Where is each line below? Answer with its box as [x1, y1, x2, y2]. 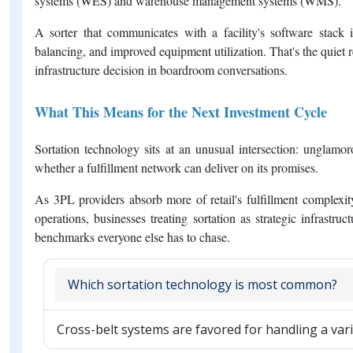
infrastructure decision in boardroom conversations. [35, 61, 288, 78]
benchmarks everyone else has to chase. [35, 228, 230, 245]
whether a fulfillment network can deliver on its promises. [35, 158, 318, 176]
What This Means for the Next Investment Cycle [35, 101, 327, 122]
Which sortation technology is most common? [68, 275, 337, 293]
